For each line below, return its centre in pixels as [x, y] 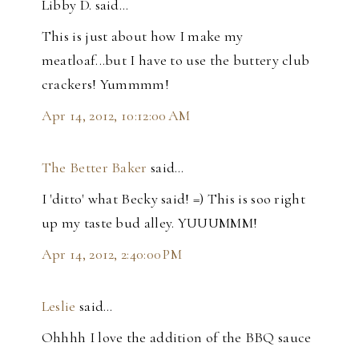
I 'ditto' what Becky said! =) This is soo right [173, 199]
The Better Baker [94, 168]
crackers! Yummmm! [105, 85]
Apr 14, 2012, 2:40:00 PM [112, 254]
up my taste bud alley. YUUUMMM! [149, 223]
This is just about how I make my [142, 36]
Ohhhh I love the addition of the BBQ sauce [176, 338]
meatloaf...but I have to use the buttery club [175, 61]
